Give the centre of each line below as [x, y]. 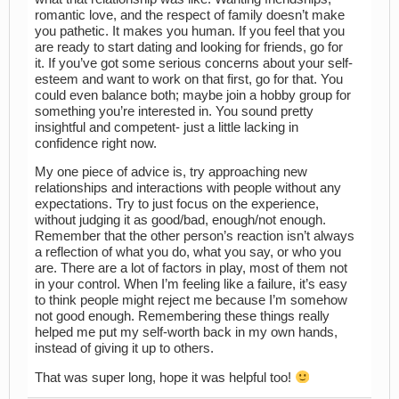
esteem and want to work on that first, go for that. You [189, 79]
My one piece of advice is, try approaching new [171, 172]
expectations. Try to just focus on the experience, [177, 204]
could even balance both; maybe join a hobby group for [193, 95]
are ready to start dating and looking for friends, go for [189, 47]
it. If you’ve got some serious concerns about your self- [194, 63]
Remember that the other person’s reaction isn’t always [195, 236]
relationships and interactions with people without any [188, 188]
